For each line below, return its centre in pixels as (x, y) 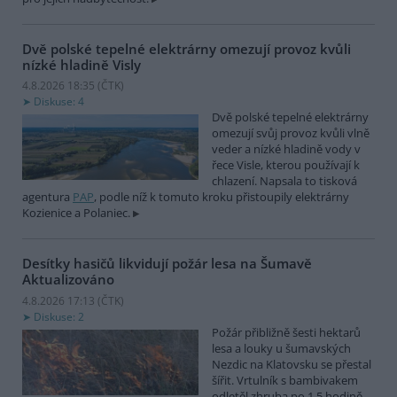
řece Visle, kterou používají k (286, 165)
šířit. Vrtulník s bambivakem (285, 380)
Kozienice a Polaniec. (76, 213)
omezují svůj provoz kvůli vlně (291, 133)
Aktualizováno (68, 280)
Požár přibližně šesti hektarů (286, 332)
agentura (47, 197)
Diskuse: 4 (59, 102)
